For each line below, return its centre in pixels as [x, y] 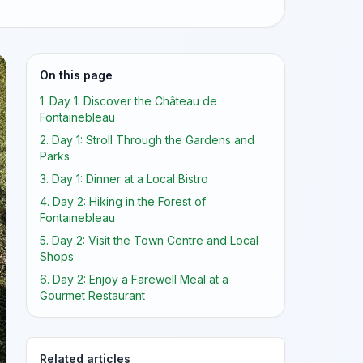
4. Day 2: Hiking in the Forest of [123, 201]
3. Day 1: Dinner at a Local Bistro [124, 179]
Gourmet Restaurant [92, 295]
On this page [76, 75]
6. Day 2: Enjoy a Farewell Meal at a [134, 279]
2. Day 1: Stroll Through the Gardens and [147, 140]
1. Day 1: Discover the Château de [128, 101]
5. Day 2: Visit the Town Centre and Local [149, 240]
